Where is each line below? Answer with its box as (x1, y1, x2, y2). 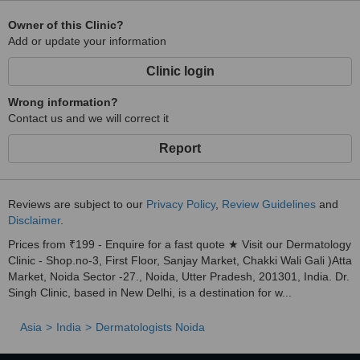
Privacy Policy (146, 198, 215, 211)
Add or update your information (8, 35, 166, 47)
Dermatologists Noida (96, 321, 205, 333)
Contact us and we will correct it (8, 112, 169, 125)
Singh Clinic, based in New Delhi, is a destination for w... (8, 286, 292, 299)
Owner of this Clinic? (8, 18, 124, 31)
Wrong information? (8, 96, 118, 108)
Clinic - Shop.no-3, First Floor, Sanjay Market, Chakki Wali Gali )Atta (8, 254, 352, 267)
